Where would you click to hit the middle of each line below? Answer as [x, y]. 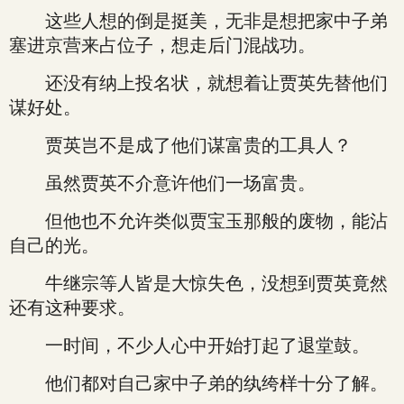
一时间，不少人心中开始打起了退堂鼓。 [189, 345]
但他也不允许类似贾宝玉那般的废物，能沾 [198, 221]
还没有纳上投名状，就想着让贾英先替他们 [198, 83]
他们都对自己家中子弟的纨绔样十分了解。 [198, 383]
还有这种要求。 [72, 308]
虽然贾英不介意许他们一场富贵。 [162, 183]
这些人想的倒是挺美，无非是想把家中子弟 [198, 21]
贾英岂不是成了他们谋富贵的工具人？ [180, 145]
